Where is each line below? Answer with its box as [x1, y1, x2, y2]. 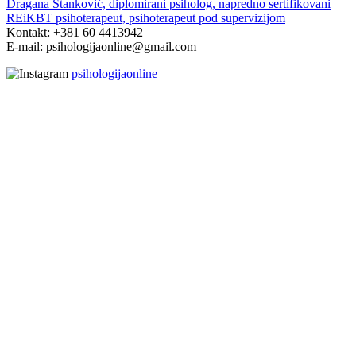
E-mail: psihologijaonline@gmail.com [6, 39, 196, 53]
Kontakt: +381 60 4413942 [6, 25, 143, 39]
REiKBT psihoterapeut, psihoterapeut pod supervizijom [6, 10, 285, 25]
